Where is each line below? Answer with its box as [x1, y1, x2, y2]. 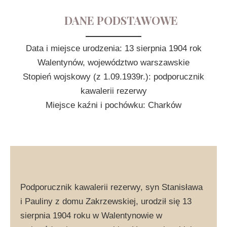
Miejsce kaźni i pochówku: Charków [46, 100, 181, 110]
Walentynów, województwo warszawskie [37, 58, 190, 67]
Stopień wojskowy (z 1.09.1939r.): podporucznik [23, 72, 204, 82]
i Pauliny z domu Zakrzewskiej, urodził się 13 [20, 196, 192, 206]
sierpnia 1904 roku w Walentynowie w [20, 210, 162, 220]
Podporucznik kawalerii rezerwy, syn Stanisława [20, 182, 203, 192]
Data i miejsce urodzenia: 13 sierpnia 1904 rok [25, 44, 202, 53]
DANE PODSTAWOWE [64, 13, 178, 28]
